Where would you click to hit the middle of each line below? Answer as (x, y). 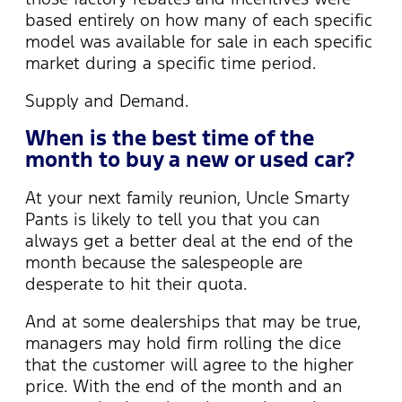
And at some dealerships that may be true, (193, 322)
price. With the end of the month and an (184, 386)
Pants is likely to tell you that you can (172, 219)
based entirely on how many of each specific (199, 19)
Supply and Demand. (107, 100)
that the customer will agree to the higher (189, 365)
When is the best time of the (170, 139)
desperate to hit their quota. (136, 284)
